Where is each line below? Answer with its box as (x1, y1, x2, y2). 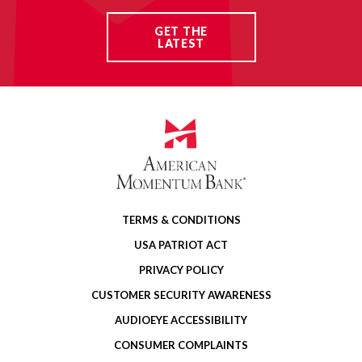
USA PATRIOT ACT (134, 238, 228, 252)
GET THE (154, 24, 208, 39)
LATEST (157, 36, 205, 51)
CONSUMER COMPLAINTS (114, 339, 248, 352)
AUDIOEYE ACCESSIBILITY (115, 314, 247, 327)
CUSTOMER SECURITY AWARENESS (90, 288, 271, 302)
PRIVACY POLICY (138, 263, 224, 277)
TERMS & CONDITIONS (121, 213, 241, 227)
